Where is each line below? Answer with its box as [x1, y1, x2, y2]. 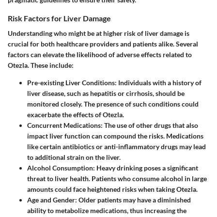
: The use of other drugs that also [101, 121, 198, 130]
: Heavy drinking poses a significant [93, 164, 198, 172]
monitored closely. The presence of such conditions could [27, 100, 199, 108]
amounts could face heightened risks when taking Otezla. [27, 185, 198, 194]
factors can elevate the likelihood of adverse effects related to [8, 50, 192, 59]
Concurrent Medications [27, 121, 101, 130]
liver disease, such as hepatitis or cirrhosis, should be [27, 89, 185, 98]
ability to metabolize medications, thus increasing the [27, 206, 186, 215]
